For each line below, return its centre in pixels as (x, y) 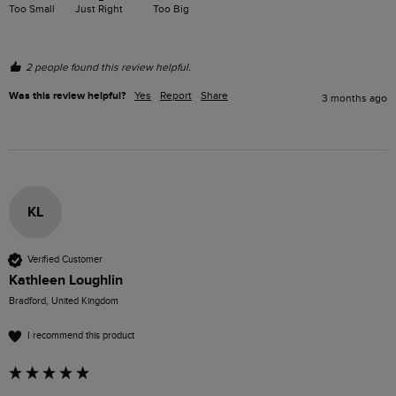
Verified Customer (65, 260)
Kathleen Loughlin (66, 280)
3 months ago (354, 98)
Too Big (171, 9)
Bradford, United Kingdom (64, 301)
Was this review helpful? (67, 95)
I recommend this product (81, 336)
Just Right (99, 9)
